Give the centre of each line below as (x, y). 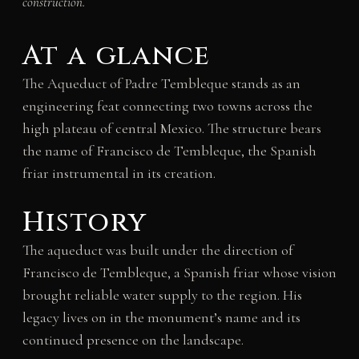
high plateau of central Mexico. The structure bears (171, 129)
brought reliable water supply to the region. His (162, 295)
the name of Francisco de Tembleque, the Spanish (169, 151)
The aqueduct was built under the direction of (157, 250)
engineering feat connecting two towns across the (167, 106)
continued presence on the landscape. (133, 340)
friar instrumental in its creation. (119, 173)
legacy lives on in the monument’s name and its (161, 318)
